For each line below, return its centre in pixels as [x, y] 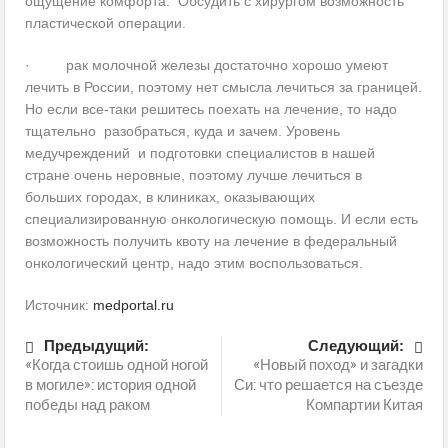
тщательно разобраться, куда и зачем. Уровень [183, 131]
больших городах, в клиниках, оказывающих [170, 197]
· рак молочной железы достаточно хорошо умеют [207, 65]
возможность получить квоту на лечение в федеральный [211, 241]
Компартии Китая [364, 406]
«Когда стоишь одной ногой [117, 366]
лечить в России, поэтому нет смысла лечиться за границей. [224, 87]
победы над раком [88, 406]
